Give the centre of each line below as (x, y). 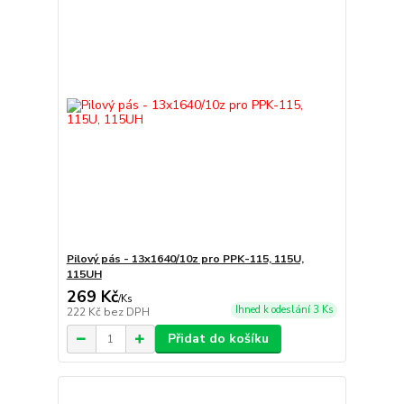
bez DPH (126, 312)
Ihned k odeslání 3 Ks (284, 310)
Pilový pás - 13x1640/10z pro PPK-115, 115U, (185, 259)
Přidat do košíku (218, 339)
